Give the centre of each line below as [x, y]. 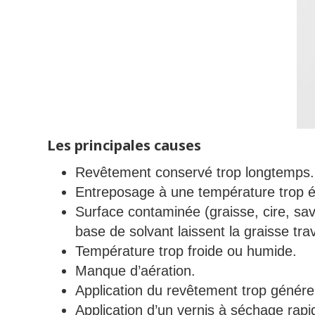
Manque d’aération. [136, 271]
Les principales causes [124, 146]
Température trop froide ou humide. [186, 251]
